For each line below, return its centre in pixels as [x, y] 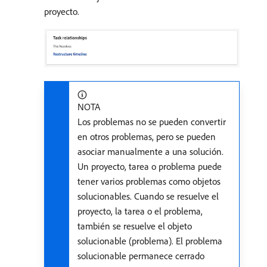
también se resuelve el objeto [135, 226]
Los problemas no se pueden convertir [152, 122]
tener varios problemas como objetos [149, 181]
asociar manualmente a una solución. [150, 152]
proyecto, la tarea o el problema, [140, 211]
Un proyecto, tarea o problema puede [150, 167]
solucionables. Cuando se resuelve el [148, 196]
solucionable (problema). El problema [150, 241]
